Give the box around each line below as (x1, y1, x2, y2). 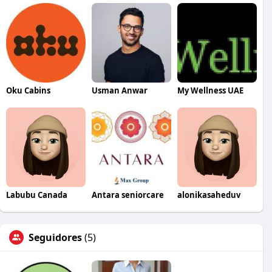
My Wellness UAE (177, 84, 243, 96)
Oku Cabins (6, 84, 50, 96)
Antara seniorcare (91, 189, 164, 200)
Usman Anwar (91, 84, 148, 96)
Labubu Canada (6, 189, 67, 200)
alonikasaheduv (177, 189, 240, 200)
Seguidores (29, 230, 82, 244)
